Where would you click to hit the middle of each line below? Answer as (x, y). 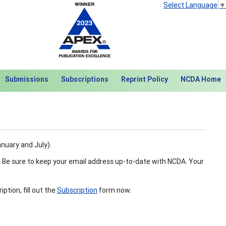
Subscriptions (85, 79)
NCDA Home (201, 79)
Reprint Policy (145, 79)
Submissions (27, 79)
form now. (114, 190)
